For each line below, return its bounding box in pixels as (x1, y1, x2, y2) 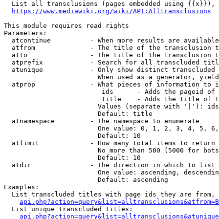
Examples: (4, 183, 39, 191)
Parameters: (4, 29, 47, 37)
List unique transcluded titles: (4, 205, 133, 213)
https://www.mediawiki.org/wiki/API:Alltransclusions (12, 7, 211, 15)
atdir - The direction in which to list (4, 161, 215, 169)
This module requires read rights (4, 22, 129, 29)
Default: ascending (4, 176, 168, 183)
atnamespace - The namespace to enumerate (4, 117, 199, 125)
